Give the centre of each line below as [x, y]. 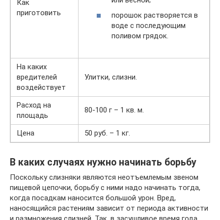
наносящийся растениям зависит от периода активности [109, 208]
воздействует [41, 87]
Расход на [34, 105]
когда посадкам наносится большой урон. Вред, [93, 198]
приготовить [39, 13]
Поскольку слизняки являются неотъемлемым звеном [104, 177]
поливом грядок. [140, 36]
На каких [32, 67]
